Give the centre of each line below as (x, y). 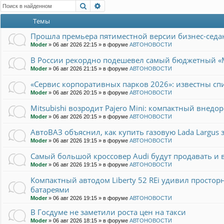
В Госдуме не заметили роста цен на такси (108, 212)
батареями (50, 190)
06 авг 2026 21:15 (75, 69)
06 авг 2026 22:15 (75, 45)
